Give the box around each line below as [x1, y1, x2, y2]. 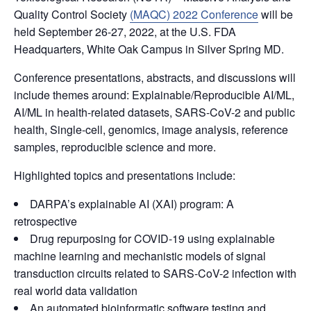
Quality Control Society [14, 6, 130, 22]
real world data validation [14, 283, 137, 299]
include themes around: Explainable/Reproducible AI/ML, [14, 87, 294, 103]
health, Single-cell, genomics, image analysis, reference [14, 121, 288, 137]
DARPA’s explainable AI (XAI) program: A [30, 196, 234, 212]
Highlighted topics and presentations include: [14, 167, 235, 183]
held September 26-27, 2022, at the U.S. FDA [14, 24, 236, 40]
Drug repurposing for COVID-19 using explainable [30, 230, 275, 246]
